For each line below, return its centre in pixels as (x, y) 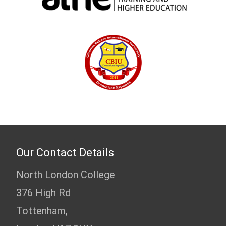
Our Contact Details (65, 152)
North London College (66, 174)
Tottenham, (42, 211)
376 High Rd (43, 192)
